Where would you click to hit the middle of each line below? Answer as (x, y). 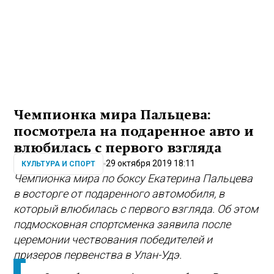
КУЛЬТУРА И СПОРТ (59, 164)
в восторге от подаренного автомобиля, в (119, 194)
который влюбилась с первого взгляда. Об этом (136, 209)
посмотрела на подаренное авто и (134, 132)
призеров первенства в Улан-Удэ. (98, 255)
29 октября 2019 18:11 (151, 163)
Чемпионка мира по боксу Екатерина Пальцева (133, 179)
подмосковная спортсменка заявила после (122, 224)
